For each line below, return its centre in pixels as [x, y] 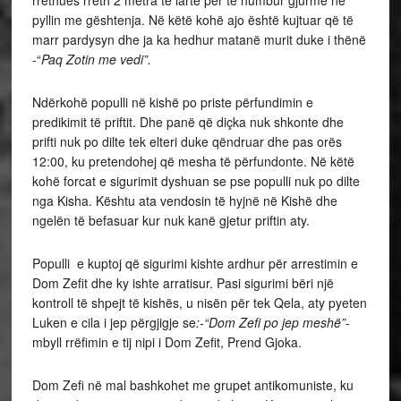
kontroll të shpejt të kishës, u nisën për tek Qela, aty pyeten [199, 303]
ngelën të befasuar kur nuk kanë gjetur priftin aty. [171, 221]
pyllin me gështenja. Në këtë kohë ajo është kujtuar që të [192, 20]
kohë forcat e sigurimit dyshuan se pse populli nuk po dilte [196, 181]
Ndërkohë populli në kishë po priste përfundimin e [172, 102]
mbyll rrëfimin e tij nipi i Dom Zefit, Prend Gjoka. [166, 342]
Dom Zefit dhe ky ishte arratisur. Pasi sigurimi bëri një [183, 283]
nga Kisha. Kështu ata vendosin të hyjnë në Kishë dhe [184, 201]
